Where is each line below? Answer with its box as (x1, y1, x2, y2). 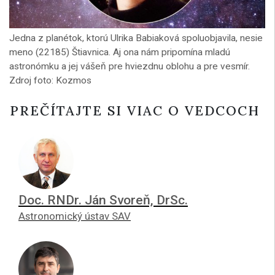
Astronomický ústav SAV (18, 210, 131, 223)
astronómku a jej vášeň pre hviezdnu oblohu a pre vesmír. (9, 61, 250, 72)
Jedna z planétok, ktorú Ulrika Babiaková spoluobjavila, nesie (9, 33, 263, 44)
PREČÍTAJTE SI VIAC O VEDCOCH (10, 102, 265, 120)
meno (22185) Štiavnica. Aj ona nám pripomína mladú (9, 47, 230, 58)
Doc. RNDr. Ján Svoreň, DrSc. (18, 192, 188, 208)
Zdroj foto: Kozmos (9, 75, 91, 87)
